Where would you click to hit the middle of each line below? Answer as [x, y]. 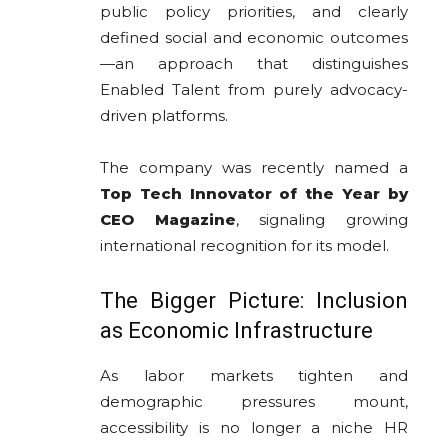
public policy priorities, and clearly [254, 12]
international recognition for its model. [244, 246]
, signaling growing [322, 220]
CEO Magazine [168, 220]
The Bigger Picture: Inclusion [254, 301]
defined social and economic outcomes [254, 38]
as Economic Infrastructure [236, 331]
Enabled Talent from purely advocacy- [254, 90]
